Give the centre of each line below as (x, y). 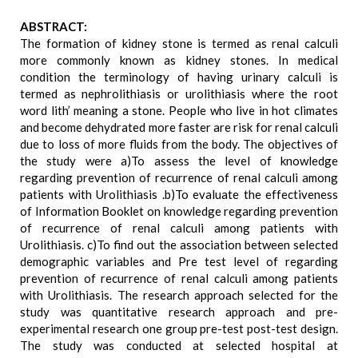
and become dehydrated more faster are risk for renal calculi (179, 127)
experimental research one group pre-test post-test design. (179, 328)
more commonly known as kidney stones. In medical (179, 60)
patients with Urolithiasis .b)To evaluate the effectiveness (179, 194)
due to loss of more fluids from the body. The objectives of (179, 144)
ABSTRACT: (54, 26)
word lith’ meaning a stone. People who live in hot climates (179, 110)
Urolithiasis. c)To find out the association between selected (179, 245)
